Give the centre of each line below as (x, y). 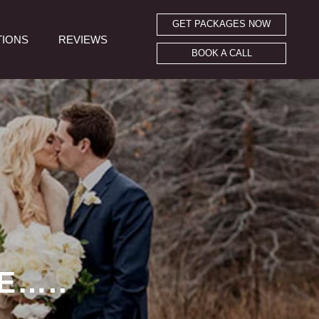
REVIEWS (83, 40)
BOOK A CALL (221, 53)
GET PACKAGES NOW (222, 25)
